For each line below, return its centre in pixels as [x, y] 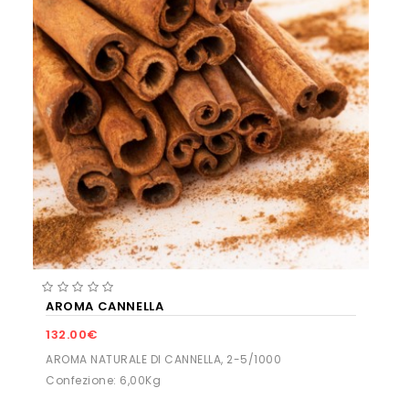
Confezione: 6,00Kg [103, 380]
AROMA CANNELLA [105, 306]
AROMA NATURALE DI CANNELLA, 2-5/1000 [163, 359]
